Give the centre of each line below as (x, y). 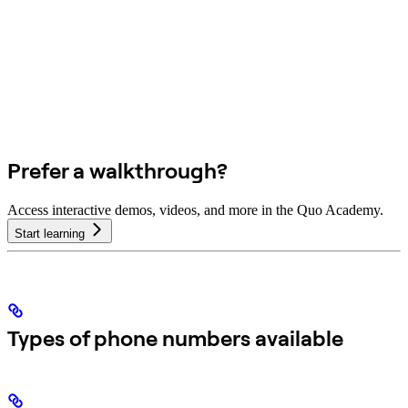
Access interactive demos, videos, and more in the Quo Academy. (195, 209)
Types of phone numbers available (175, 338)
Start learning (51, 233)
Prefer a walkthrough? (117, 170)
